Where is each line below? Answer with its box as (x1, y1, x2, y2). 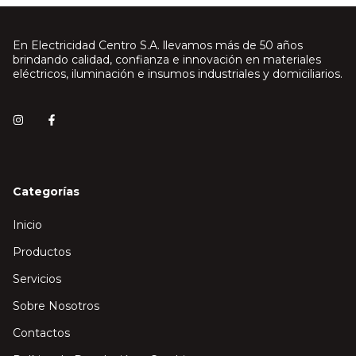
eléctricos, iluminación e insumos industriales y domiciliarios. (13, 67, 342, 82)
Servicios (13, 272, 61, 287)
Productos (13, 245, 71, 260)
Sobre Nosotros (13, 299, 99, 314)
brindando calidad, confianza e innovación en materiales (13, 52, 321, 68)
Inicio (13, 218, 42, 233)
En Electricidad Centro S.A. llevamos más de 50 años (13, 38, 303, 53)
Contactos (13, 326, 70, 341)
